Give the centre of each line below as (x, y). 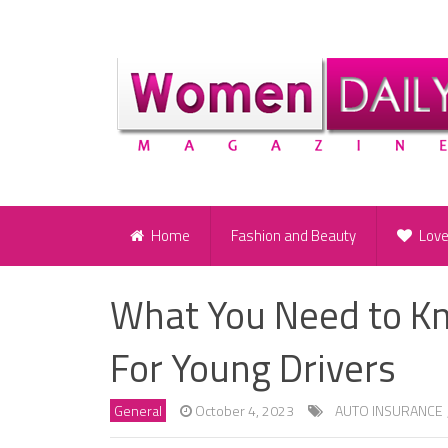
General (138, 411)
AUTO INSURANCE (389, 411)
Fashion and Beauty (293, 236)
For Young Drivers (253, 368)
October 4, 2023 (244, 411)
